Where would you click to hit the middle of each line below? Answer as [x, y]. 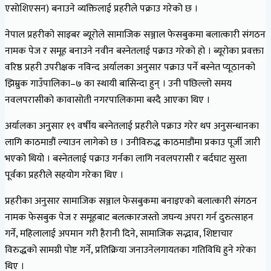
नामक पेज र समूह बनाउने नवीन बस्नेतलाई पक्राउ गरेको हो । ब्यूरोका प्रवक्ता [134, 51]
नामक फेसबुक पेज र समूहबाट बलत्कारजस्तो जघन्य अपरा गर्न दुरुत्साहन [129, 217]
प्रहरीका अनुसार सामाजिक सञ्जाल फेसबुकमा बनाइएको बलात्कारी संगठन [131, 201]
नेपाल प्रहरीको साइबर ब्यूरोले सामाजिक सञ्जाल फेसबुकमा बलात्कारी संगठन [135, 34]
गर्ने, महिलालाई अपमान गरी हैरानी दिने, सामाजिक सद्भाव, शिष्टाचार [119, 233]
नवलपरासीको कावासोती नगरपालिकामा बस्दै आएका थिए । [109, 100]
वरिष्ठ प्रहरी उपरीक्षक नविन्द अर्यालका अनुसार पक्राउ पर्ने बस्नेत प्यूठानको [130, 67]
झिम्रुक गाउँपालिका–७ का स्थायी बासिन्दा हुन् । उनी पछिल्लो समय [118, 83]
